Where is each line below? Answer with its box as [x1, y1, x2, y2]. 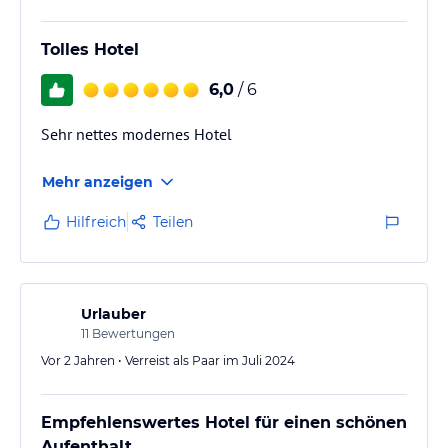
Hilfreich [66, 212, 126, 231]
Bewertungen [89, 325, 175, 341]
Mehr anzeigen [42, 172, 153, 191]
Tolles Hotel [41, 39, 139, 59]
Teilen [153, 212, 193, 231]
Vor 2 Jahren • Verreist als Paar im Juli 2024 [41, 352, 295, 368]
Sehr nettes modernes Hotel [41, 123, 232, 144]
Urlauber [81, 304, 146, 323]
